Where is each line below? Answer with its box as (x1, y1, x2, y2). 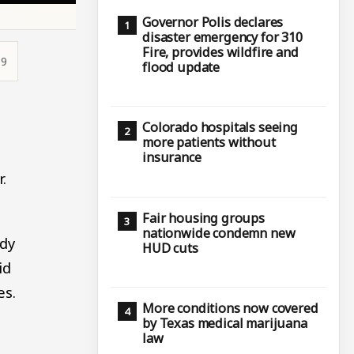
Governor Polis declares (142, 13, 284, 31)
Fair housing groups (142, 209, 265, 227)
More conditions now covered (142, 299, 318, 317)
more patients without (142, 134, 276, 152)
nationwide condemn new (142, 224, 296, 242)
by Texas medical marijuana (142, 314, 307, 332)
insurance (142, 149, 201, 167)
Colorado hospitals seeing (142, 119, 298, 137)
